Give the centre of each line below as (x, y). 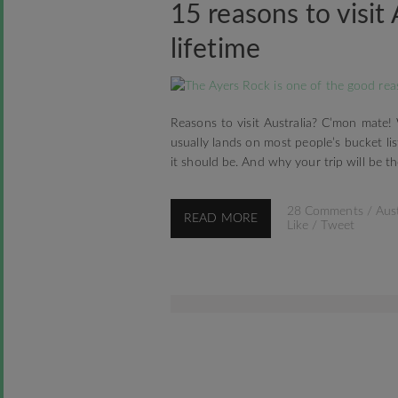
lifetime (215, 50)
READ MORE (221, 219)
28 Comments (325, 211)
